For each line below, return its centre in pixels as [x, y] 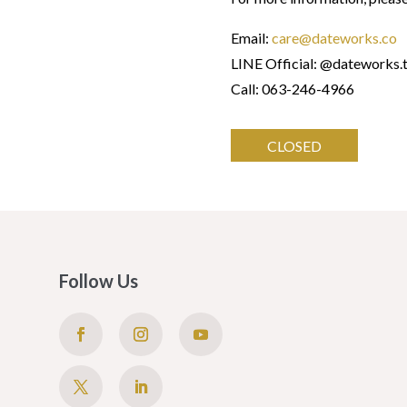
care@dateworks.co [334, 38]
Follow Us [98, 281]
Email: [251, 38]
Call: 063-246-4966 [292, 89]
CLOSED [294, 145]
